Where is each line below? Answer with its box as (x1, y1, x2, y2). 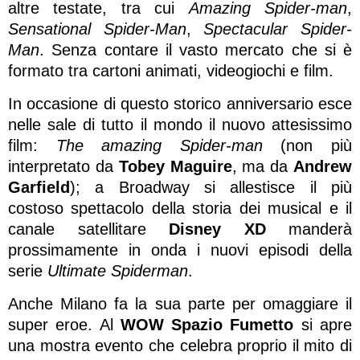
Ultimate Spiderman (47, 261, 188, 280)
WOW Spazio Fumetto (120, 315, 294, 333)
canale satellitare (8, 219, 169, 238)
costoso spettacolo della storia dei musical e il (8, 198, 352, 217)
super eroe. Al (8, 315, 121, 333)
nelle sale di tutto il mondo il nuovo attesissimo (8, 115, 352, 133)
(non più (262, 136, 353, 154)
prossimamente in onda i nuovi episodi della (8, 240, 352, 259)
